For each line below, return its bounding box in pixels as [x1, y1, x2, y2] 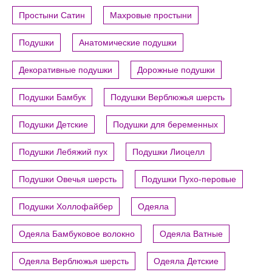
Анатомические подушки [79, 38, 177, 48]
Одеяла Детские [154, 256, 219, 267]
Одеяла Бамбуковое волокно [19, 229, 135, 239]
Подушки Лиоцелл [132, 147, 205, 157]
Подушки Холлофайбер [19, 202, 113, 212]
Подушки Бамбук [19, 92, 86, 103]
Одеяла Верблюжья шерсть [19, 256, 129, 267]
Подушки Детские [19, 120, 88, 130]
